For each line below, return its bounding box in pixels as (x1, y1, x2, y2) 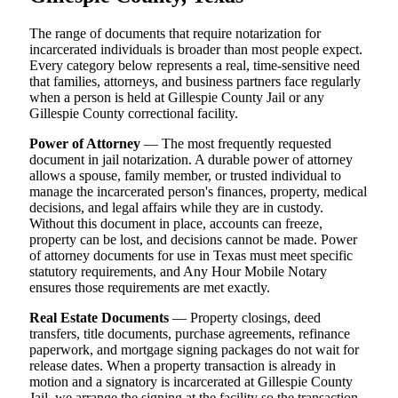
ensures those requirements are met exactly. (29, 280, 270, 296)
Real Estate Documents (29, 310, 169, 326)
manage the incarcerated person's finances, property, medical (29, 184, 367, 200)
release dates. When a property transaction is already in (29, 358, 336, 374)
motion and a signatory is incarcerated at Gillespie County (29, 374, 353, 390)
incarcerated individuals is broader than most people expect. (29, 42, 362, 58)
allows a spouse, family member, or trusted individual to (29, 168, 341, 184)
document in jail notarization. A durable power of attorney (29, 152, 353, 168)
